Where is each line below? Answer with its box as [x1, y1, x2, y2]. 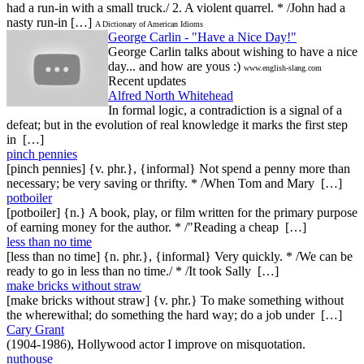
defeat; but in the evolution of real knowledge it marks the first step [6, 117, 348, 132]
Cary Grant [6, 322, 64, 336]
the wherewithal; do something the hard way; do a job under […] [6, 307, 342, 322]
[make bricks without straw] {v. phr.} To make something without [6, 292, 344, 307]
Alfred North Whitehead [108, 88, 233, 102]
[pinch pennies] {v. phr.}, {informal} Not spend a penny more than [6, 161, 350, 175]
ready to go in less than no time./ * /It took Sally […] [6, 263, 279, 278]
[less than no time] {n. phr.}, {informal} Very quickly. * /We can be [6, 249, 353, 263]
